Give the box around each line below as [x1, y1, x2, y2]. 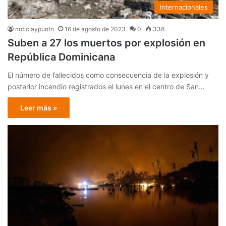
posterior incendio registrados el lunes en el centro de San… [8, 82, 205, 91]
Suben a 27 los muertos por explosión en [8, 37, 205, 49]
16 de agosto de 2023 [65, 25, 126, 33]
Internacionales [160, 3, 208, 12]
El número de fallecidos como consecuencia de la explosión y [8, 71, 209, 80]
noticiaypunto [15, 25, 54, 33]
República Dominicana [8, 51, 115, 64]
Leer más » [20, 103, 57, 112]
